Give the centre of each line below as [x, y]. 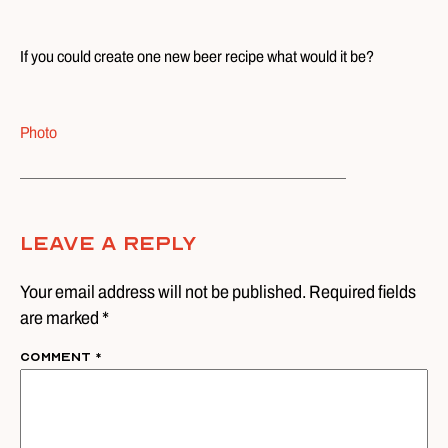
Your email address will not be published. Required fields [218, 291]
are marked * [64, 317]
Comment [57, 356]
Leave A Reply [108, 243]
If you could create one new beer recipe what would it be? [197, 56]
